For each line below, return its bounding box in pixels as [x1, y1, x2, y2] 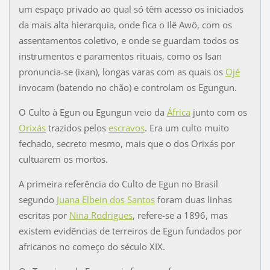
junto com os [190, 105, 247, 118]
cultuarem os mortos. [18, 152, 108, 165]
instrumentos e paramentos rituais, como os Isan [18, 49, 222, 62]
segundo [18, 193, 57, 206]
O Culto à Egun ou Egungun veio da [18, 105, 167, 118]
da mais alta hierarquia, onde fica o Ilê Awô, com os [18, 18, 232, 31]
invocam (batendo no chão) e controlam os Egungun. [18, 81, 237, 93]
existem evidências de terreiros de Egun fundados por [18, 224, 242, 237]
